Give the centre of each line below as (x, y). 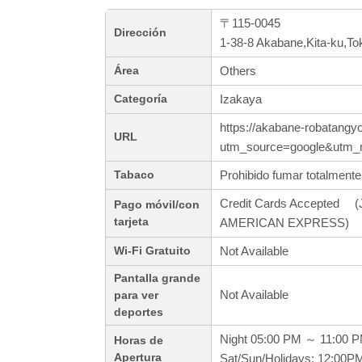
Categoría (141, 99)
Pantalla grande (157, 279)
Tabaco (134, 175)
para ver (136, 296)
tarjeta (131, 222)
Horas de (139, 341)
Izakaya (241, 99)
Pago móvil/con (157, 205)
